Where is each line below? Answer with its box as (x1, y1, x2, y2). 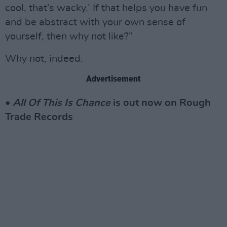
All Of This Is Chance (13, 97, 110, 108)
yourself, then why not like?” (5, 31, 133, 42)
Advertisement (86, 73, 141, 84)
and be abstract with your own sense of (5, 17, 185, 27)
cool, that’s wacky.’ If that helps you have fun (5, 3, 207, 13)
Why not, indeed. (5, 53, 83, 64)
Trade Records (5, 111, 73, 122)
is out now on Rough (110, 97, 211, 108)
